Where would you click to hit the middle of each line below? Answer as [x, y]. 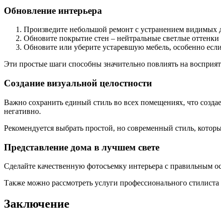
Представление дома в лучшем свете [82, 147]
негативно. [22, 111]
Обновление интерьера [53, 10]
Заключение [37, 204]
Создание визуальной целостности [78, 83]
